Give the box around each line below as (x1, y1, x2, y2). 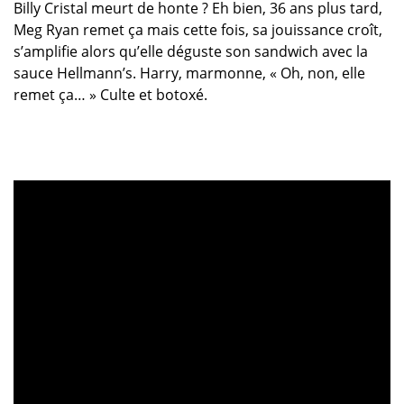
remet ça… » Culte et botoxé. (13, 85, 207, 106)
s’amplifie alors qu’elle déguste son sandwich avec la (13, 41, 368, 62)
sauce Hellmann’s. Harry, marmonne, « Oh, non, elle (13, 63, 365, 84)
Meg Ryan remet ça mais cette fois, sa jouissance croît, (13, 20, 382, 41)
